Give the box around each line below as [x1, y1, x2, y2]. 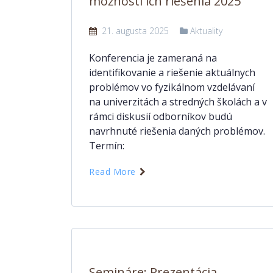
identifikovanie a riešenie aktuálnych [89, 66, 255, 79]
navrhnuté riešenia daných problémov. [89, 124, 265, 138]
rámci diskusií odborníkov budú [89, 110, 232, 123]
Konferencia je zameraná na [89, 51, 217, 65]
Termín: [89, 139, 124, 152]
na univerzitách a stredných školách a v [89, 95, 267, 108]
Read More [89, 166, 138, 177]
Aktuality [190, 25, 222, 37]
